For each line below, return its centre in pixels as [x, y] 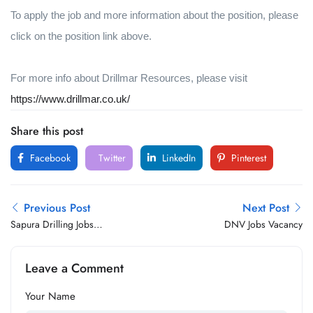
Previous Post [57, 208]
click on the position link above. [81, 36]
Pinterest [247, 158]
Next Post [266, 208]
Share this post [47, 131]
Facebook [49, 158]
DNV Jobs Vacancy [263, 224]
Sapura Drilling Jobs [52, 224]
